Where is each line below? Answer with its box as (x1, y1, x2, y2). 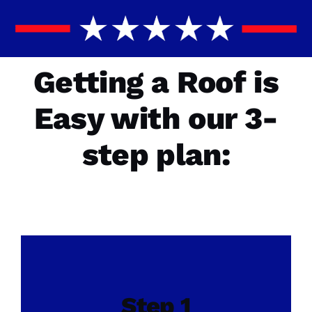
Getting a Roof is (33, 64, 279, 101)
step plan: (81, 136, 231, 173)
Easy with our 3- (33, 100, 279, 137)
